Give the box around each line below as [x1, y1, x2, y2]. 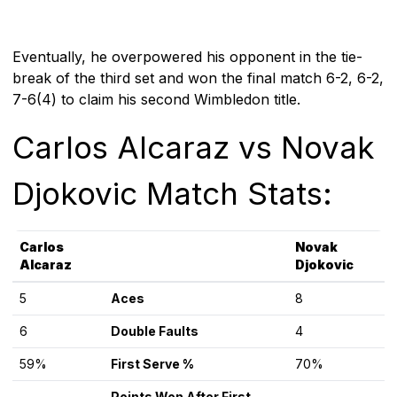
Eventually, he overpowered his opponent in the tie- [12, 47, 362, 66]
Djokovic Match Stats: [12, 174, 332, 212]
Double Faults [111, 323, 198, 339]
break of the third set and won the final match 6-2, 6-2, [12, 68, 384, 87]
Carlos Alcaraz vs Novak [12, 128, 375, 166]
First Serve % [111, 355, 194, 371]
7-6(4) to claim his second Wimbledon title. [12, 90, 300, 108]
